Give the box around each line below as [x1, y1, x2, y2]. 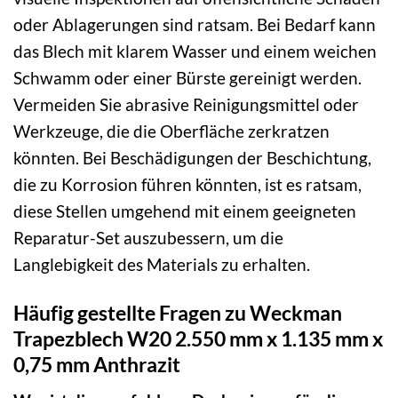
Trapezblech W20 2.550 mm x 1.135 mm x [13, 325, 383, 351]
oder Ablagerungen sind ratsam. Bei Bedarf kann [13, 13, 376, 35]
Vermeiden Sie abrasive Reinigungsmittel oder [13, 93, 359, 115]
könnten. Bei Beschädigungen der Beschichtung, [13, 147, 371, 168]
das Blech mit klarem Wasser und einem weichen [13, 40, 377, 61]
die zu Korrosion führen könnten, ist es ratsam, [13, 173, 362, 195]
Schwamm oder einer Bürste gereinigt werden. [13, 67, 362, 88]
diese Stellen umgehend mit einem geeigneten [13, 200, 356, 221]
